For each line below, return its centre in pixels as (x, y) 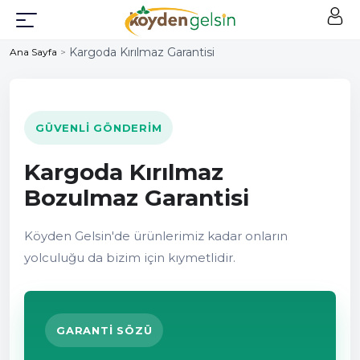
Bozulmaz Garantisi (137, 198)
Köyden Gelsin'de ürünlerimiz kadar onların (156, 236)
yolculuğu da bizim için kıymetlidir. (130, 258)
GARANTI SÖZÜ (104, 330)
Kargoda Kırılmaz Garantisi (142, 52)
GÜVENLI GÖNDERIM (99, 128)
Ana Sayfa (33, 52)
